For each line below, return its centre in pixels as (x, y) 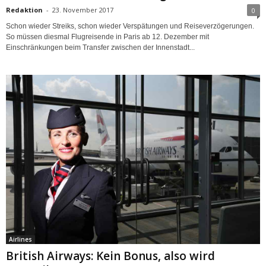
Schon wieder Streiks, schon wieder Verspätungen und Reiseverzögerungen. (130, 26)
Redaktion (24, 9)
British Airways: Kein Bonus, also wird (110, 256)
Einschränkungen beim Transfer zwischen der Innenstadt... (100, 47)
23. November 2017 (83, 9)
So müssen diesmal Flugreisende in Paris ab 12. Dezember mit (107, 37)
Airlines (20, 239)
